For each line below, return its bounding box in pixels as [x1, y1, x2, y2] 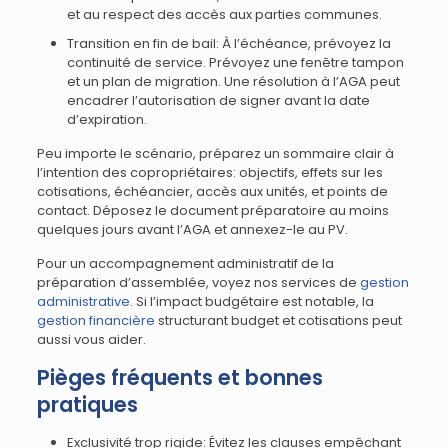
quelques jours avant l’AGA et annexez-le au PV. [36, 220, 348, 239]
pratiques [36, 390, 138, 419]
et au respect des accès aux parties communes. [66, 5, 382, 24]
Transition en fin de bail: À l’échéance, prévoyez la [66, 34, 391, 53]
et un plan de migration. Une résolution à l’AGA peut [66, 72, 400, 91]
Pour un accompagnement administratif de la [36, 254, 334, 273]
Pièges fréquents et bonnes [36, 363, 323, 392]
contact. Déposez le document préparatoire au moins [36, 201, 389, 220]
